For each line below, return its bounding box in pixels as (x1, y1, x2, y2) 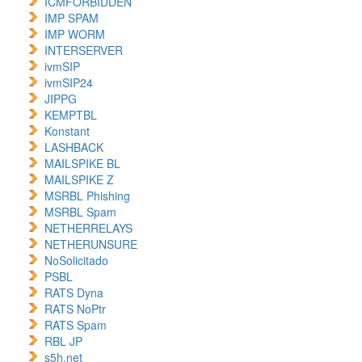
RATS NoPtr (44, 301, 106, 317)
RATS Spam (44, 317, 107, 333)
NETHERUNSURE (44, 236, 137, 252)
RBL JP (44, 333, 82, 349)
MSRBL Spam (44, 204, 116, 220)
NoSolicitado (44, 252, 108, 268)
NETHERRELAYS (44, 220, 133, 236)
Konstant (44, 123, 90, 139)
